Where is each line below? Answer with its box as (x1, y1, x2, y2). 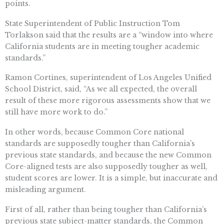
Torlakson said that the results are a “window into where (5, 30, 213, 39)
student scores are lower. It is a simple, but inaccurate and (5, 173, 217, 183)
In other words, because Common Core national (5, 127, 184, 137)
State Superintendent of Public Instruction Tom (5, 18, 180, 28)
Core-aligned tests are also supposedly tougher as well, (5, 162, 207, 171)
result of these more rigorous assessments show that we (5, 96, 210, 105)
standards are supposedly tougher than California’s (5, 139, 195, 148)
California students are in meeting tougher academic (5, 41, 199, 51)
